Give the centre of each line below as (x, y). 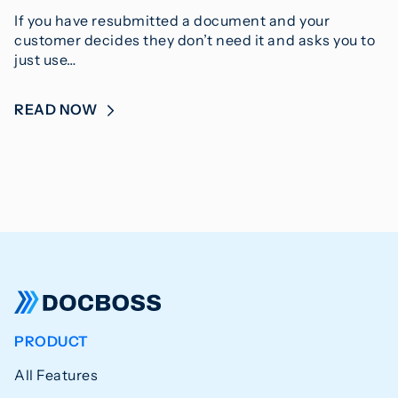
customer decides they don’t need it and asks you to (195, 40)
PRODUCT (52, 341)
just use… (45, 59)
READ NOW (57, 109)
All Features (56, 374)
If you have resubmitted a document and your (172, 20)
